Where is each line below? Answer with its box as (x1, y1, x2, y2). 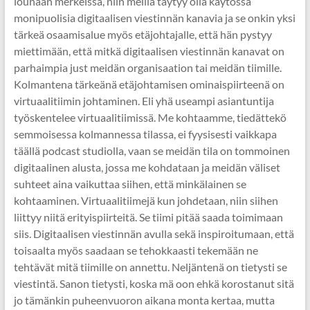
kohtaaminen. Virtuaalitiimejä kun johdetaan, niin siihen (13, 194, 278, 207)
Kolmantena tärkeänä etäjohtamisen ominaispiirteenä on (13, 77, 284, 91)
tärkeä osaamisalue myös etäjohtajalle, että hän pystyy (13, 28, 272, 41)
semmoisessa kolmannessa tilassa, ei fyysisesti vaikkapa (13, 127, 277, 140)
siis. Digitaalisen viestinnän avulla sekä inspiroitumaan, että (13, 227, 294, 240)
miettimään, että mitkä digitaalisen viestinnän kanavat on (13, 44, 284, 57)
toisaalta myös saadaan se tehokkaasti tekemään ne (13, 244, 258, 257)
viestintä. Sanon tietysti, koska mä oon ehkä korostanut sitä (13, 277, 294, 290)
